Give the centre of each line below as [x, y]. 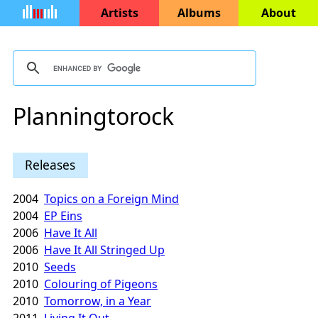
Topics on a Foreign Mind [111, 199]
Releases [50, 164]
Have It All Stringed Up [104, 250]
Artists [119, 13]
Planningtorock [93, 116]
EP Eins [63, 216]
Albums [199, 13]
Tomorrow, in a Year [98, 301]
